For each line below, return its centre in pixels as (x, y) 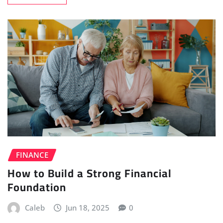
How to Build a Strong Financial (90, 173)
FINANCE (32, 155)
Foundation (37, 187)
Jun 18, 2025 (88, 207)
